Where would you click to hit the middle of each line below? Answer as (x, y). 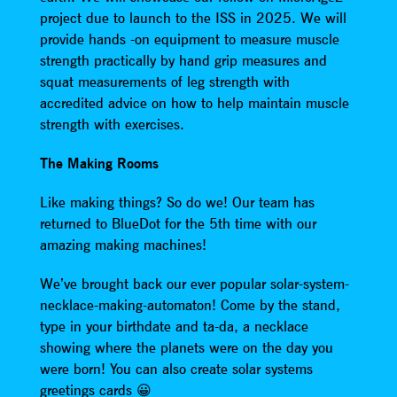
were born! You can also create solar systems (176, 369)
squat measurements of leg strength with (164, 82)
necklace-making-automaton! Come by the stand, (190, 305)
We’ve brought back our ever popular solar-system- (194, 284)
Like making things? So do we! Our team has (177, 202)
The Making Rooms (99, 163)
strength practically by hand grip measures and (183, 61)
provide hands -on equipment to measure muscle (189, 39)
